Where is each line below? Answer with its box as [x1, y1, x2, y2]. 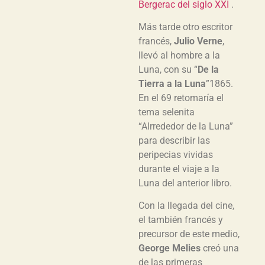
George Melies [138, 243, 201, 254]
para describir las [138, 134, 210, 146]
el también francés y [138, 214, 223, 226]
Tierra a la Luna [138, 77, 206, 89]
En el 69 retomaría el [138, 92, 224, 104]
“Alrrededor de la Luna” [138, 120, 233, 132]
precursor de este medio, [138, 228, 240, 240]
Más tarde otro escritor [138, 21, 232, 33]
